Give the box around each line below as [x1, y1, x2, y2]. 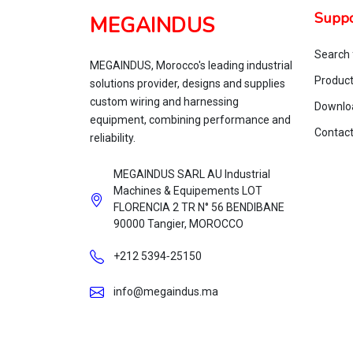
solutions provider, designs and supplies [90, 77, 285, 90]
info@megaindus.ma [113, 284, 218, 298]
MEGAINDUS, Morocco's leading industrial [90, 59, 292, 72]
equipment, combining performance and [90, 113, 291, 126]
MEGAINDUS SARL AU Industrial [113, 168, 270, 180]
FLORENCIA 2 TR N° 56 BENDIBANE [113, 201, 284, 214]
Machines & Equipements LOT [113, 184, 262, 197]
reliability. [90, 132, 136, 144]
